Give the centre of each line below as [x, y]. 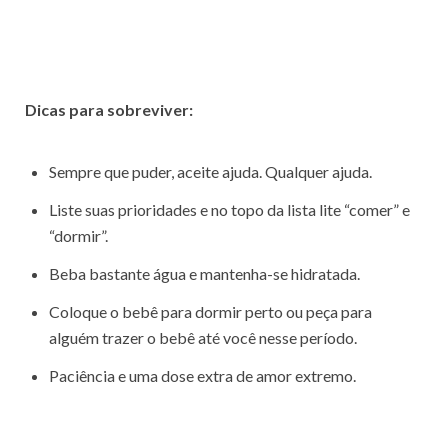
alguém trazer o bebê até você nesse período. [203, 338]
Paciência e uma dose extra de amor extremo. [202, 376]
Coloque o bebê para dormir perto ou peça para [210, 312]
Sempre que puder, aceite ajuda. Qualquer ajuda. [210, 172]
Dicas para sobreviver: [109, 110]
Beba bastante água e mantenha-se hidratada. [204, 274]
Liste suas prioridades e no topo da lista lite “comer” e [229, 210]
